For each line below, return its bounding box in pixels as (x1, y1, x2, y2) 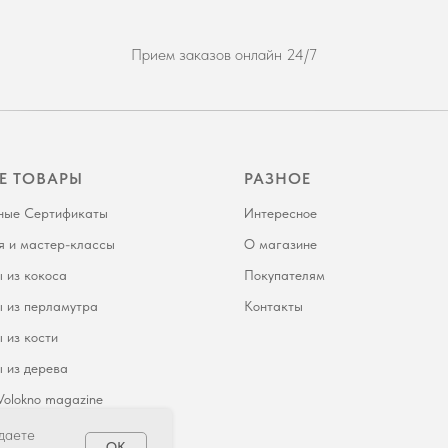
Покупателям (244, 266, 325, 283)
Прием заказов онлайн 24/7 (131, 44, 317, 64)
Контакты (244, 297, 303, 314)
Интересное (244, 204, 317, 221)
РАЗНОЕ (244, 168, 311, 188)
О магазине (244, 235, 317, 252)
